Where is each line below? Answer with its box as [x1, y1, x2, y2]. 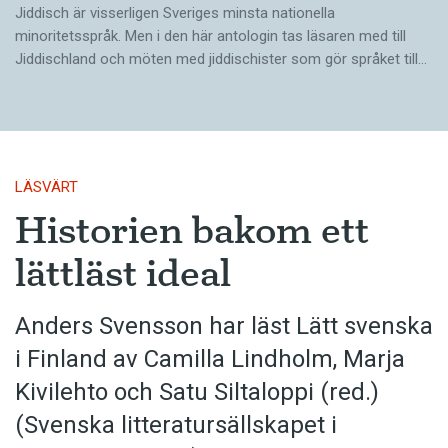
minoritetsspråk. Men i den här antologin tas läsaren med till [15, 27, 406, 46]
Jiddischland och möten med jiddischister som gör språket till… [15, 50, 427, 69]
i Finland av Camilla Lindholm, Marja [15, 345, 405, 374]
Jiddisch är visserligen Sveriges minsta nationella [15, 4, 335, 23]
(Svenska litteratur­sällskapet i [15, 411, 337, 440]
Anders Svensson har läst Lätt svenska [15, 312, 433, 341]
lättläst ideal [15, 249, 231, 298]
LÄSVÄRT [15, 178, 78, 197]
